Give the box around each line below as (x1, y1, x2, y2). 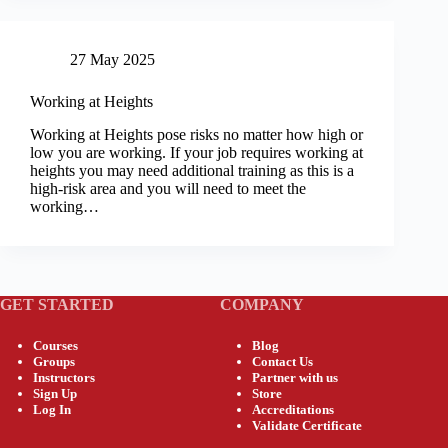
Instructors (32, 369, 95, 385)
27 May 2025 (70, 50, 155, 68)
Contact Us (252, 353, 314, 369)
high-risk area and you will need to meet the (30, 179, 306, 197)
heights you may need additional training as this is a (30, 161, 354, 179)
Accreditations (252, 401, 335, 417)
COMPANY (219, 295, 304, 313)
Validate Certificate (252, 417, 363, 433)
